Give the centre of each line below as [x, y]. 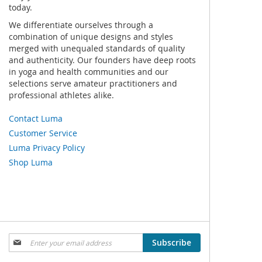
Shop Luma [31, 162]
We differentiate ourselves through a [81, 25]
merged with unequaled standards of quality [97, 48]
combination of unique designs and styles [91, 36]
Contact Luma [36, 118]
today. [20, 7]
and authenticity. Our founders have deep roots [102, 60]
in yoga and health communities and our [89, 71]
